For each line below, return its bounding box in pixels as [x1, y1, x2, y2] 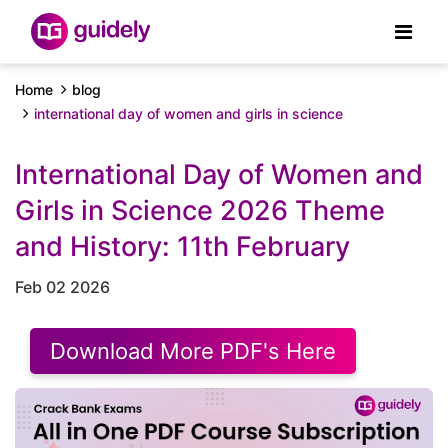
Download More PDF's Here [50, 338, 336, 364]
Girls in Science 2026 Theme [15, 194, 385, 227]
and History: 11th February [15, 230, 350, 263]
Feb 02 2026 [15, 277, 110, 297]
